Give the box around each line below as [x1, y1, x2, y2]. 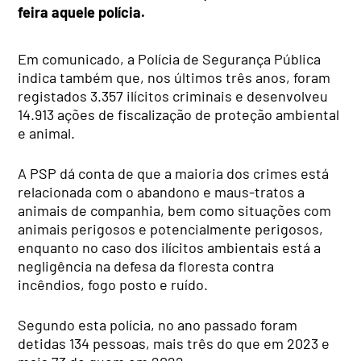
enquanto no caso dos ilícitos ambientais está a [18, 239, 322, 257]
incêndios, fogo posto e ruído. [18, 276, 209, 294]
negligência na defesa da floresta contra [18, 257, 275, 276]
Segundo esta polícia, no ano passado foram [18, 316, 298, 334]
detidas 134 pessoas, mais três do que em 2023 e [18, 334, 330, 353]
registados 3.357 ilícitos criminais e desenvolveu [18, 87, 329, 106]
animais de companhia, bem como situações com [18, 201, 332, 220]
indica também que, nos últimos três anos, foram [18, 68, 331, 87]
